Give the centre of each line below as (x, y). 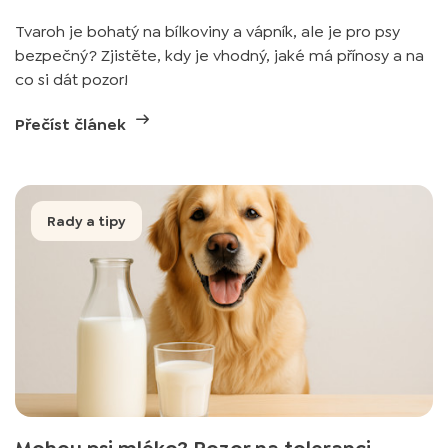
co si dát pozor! (71, 79)
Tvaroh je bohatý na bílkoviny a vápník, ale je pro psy (207, 31)
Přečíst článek (72, 124)
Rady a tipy (86, 221)
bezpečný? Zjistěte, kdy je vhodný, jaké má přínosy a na (219, 55)
